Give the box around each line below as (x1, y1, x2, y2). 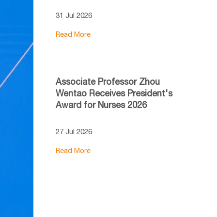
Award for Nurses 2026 (55, 99, 147, 110)
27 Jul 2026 (55, 127, 92, 136)
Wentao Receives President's (55, 88, 172, 98)
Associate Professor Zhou (55, 76, 160, 87)
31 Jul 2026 (55, 11, 92, 19)
